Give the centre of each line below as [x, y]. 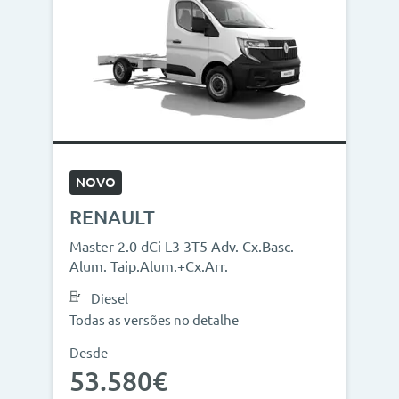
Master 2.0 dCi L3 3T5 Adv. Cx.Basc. [182, 247]
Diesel [110, 299]
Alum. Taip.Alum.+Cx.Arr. [149, 266]
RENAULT [112, 217]
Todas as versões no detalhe [154, 320]
